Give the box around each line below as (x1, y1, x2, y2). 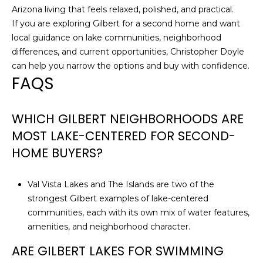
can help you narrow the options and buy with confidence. (12, 60, 249, 71)
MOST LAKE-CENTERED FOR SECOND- (12, 127, 235, 145)
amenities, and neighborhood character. (27, 221, 190, 232)
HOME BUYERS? (12, 144, 103, 162)
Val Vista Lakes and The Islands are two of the (27, 178, 214, 190)
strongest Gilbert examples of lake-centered (27, 193, 208, 204)
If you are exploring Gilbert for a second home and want (12, 18, 240, 29)
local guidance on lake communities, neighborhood (12, 32, 221, 43)
